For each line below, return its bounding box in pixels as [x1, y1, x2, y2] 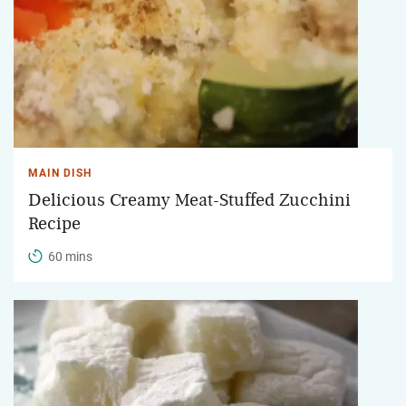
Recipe [28, 214, 81, 233]
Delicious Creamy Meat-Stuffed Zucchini [28, 190, 351, 209]
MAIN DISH [28, 166, 92, 179]
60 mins [48, 248, 92, 264]
